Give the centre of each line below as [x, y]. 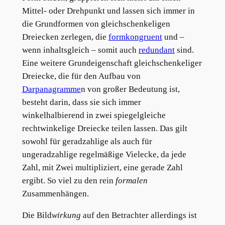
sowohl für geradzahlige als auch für [87, 142]
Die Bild [37, 215]
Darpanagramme [51, 89]
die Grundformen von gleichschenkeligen [96, 24]
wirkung [67, 215]
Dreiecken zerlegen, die [65, 37]
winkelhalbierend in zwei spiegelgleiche [94, 116]
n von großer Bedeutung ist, [130, 89]
